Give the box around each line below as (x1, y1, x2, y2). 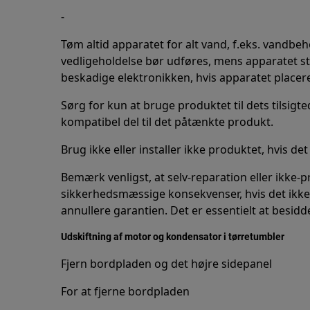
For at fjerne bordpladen (61, 284, 190, 299)
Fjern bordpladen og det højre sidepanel (61, 256, 272, 271)
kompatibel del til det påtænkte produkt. (61, 114, 273, 129)
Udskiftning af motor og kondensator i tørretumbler (61, 231, 284, 242)
